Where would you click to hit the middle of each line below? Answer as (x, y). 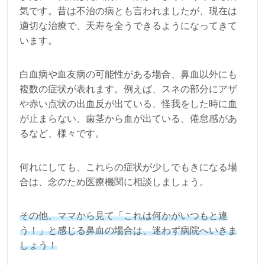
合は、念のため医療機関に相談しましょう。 (114, 182)
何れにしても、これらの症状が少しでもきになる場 (128, 167)
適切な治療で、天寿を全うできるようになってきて (128, 26)
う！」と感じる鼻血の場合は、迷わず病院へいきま (128, 231)
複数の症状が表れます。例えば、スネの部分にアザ (128, 89)
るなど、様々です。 (62, 134)
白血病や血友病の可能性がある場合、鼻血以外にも (128, 75)
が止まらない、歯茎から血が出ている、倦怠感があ (128, 119)
